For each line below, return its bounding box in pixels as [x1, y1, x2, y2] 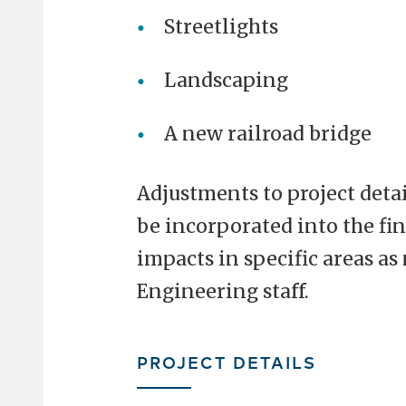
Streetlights [163, 14, 278, 39]
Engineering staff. [136, 278, 309, 304]
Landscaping [163, 67, 288, 92]
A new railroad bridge [163, 121, 372, 146]
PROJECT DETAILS [136, 349, 316, 373]
